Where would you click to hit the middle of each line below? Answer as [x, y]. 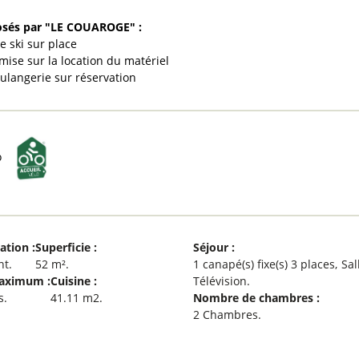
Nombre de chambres [255, 297]
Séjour [213, 247]
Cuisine [72, 280]
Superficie [65, 247]
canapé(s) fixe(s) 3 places [269, 264]
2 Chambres [226, 314]
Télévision [220, 280]
